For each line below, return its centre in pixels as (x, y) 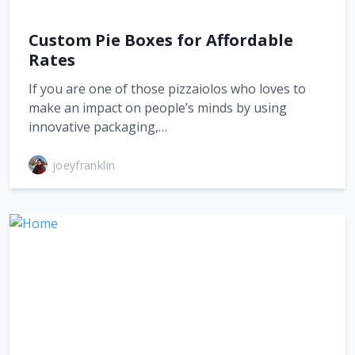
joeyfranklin (84, 165)
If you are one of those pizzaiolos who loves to (167, 89)
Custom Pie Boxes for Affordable (161, 40)
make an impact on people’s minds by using (158, 108)
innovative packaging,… (98, 127)
